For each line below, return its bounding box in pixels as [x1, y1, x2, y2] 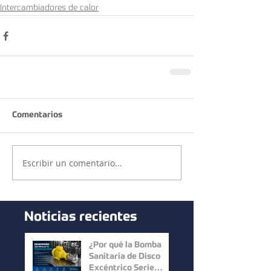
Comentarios [12, 111, 62, 120]
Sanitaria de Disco [89, 253, 160, 262]
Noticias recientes [24, 211, 137, 225]
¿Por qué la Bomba [89, 241, 162, 250]
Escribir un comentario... [22, 157, 122, 169]
